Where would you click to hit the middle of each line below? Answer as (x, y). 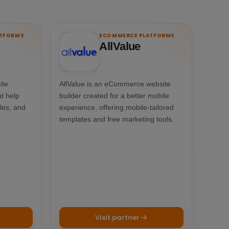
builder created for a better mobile (114, 95)
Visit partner (117, 217)
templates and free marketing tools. (117, 119)
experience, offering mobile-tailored (117, 107)
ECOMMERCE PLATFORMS (137, 35)
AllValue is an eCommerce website (115, 84)
